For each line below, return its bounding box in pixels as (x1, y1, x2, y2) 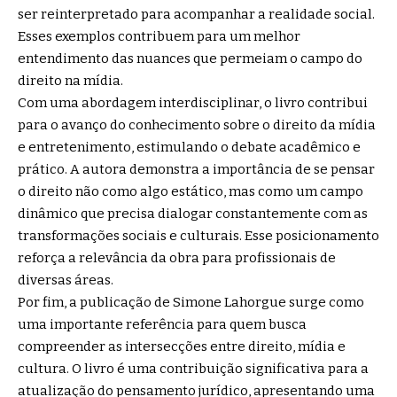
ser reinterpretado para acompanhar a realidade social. (18, 5, 375, 22)
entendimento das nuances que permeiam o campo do (18, 50, 362, 66)
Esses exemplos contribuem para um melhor (18, 27, 300, 44)
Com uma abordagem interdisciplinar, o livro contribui (18, 94, 368, 111)
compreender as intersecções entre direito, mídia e (18, 338, 346, 354)
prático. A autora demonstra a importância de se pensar (18, 160, 375, 177)
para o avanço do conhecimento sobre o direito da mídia (18, 116, 376, 133)
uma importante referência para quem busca (18, 315, 307, 332)
